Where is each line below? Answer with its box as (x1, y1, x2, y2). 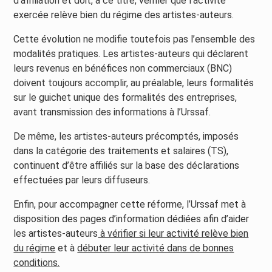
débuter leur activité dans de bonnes (77, 242, 234, 254)
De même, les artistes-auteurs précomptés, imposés (13, 131, 239, 143)
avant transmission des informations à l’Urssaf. (13, 106, 211, 118)
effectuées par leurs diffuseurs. (13, 174, 151, 186)
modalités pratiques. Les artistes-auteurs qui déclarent (13, 48, 249, 60)
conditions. (13, 257, 60, 269)
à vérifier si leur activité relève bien (98, 228, 249, 240)
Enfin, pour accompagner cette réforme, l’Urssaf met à (13, 199, 246, 211)
